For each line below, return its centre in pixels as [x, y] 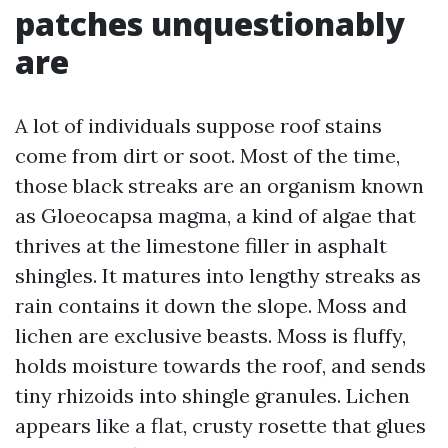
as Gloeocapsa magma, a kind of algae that [215, 215]
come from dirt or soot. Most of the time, [207, 155]
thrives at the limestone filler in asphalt [201, 245]
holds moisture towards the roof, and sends [220, 365]
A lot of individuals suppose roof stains [198, 125]
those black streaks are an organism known [219, 185]
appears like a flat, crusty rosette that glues [220, 425]
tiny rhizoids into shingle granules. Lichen [212, 395]
